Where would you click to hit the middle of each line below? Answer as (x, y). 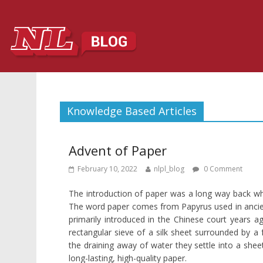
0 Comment (222, 169)
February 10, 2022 (107, 169)
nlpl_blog (169, 169)
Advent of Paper (118, 150)
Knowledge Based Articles (132, 111)
